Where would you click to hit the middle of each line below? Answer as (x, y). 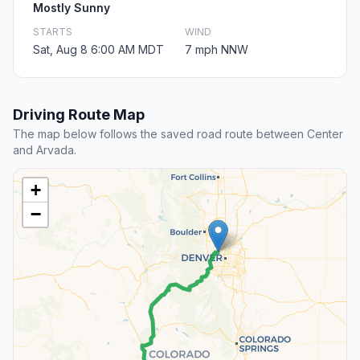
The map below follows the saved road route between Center (178, 134)
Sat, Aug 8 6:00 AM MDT (98, 50)
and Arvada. (45, 150)
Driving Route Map (79, 115)
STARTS (53, 32)
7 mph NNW (217, 50)
